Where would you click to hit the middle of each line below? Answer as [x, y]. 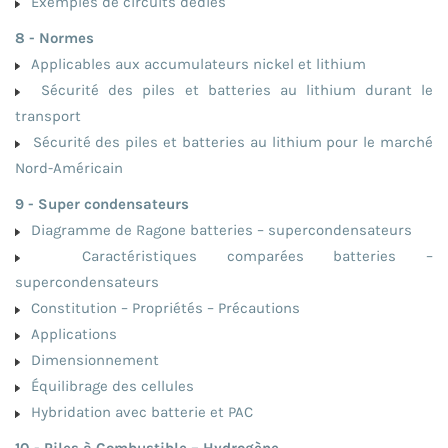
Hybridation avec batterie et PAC [138, 411]
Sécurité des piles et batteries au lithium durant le [228, 89]
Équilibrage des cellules [108, 385]
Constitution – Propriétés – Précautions [161, 307]
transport [48, 115]
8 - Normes [54, 37]
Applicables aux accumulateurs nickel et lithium [194, 63]
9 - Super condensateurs [102, 203]
